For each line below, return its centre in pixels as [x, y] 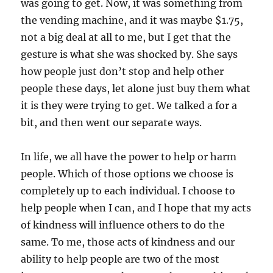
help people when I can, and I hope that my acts [136, 208]
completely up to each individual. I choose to [128, 191]
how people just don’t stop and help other [122, 72]
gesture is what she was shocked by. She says [129, 55]
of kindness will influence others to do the [123, 225]
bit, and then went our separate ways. [112, 123]
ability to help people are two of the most [120, 259]
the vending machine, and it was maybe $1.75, [132, 20]
